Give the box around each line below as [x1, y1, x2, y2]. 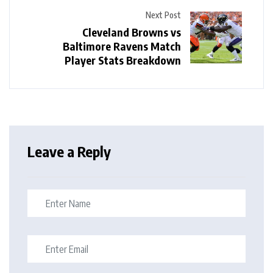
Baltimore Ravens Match [63, 39, 181, 54]
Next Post [146, 10, 181, 21]
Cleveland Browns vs [82, 25, 181, 40]
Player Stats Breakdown [65, 53, 181, 68]
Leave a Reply [27, 142, 111, 161]
